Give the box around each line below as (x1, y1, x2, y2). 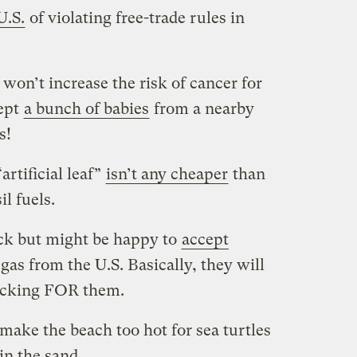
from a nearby (149, 99, 254, 118)
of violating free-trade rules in (25, 8, 245, 27)
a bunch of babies (23, 99, 149, 118)
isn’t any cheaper (105, 164, 228, 183)
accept (181, 229, 229, 249)
